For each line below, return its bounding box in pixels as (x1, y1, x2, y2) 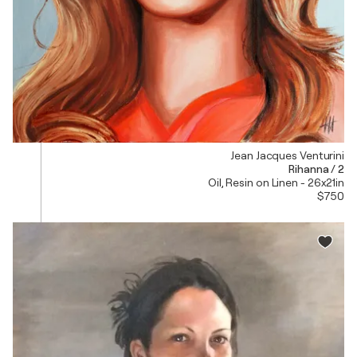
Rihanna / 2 (288, 163, 344, 176)
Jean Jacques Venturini (230, 149, 344, 163)
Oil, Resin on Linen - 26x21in (207, 176, 344, 190)
